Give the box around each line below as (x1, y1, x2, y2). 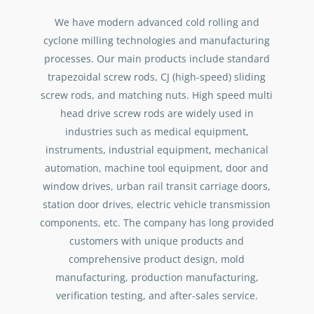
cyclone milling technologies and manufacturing (43, 34, 271, 47)
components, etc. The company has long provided (39, 216, 274, 229)
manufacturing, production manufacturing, (55, 271, 259, 284)
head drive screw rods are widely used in (60, 107, 254, 120)
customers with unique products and (69, 234, 245, 247)
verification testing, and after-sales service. (55, 289, 258, 302)
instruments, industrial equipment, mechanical (45, 143, 268, 156)
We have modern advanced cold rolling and (54, 15, 259, 29)
